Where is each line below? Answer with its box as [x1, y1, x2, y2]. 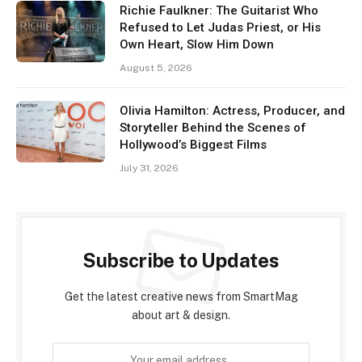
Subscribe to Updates [82, 249, 280, 272]
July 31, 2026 [120, 162, 179, 175]
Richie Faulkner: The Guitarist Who [120, 3, 318, 19]
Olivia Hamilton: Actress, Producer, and [120, 103, 345, 119]
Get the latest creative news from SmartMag [64, 290, 298, 304]
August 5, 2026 [120, 62, 192, 74]
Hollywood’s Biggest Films [120, 137, 267, 153]
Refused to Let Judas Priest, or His [120, 20, 321, 36]
